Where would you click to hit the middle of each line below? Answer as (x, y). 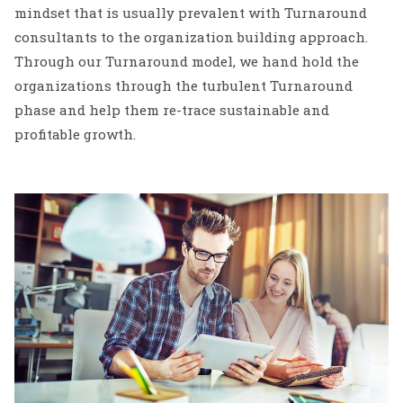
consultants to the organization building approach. (191, 37)
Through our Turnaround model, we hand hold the (187, 61)
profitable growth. (75, 134)
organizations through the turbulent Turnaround (184, 85)
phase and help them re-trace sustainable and (172, 110)
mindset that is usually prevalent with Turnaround (191, 13)
